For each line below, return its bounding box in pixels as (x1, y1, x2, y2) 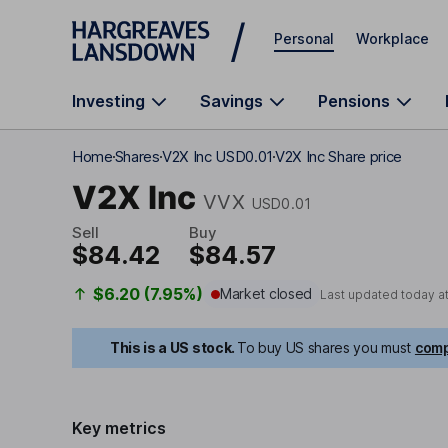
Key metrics (72, 418, 166, 438)
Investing (72, 91, 145, 111)
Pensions (318, 91, 390, 111)
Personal (274, 29, 334, 47)
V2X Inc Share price (275, 147, 402, 166)
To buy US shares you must (236, 339, 411, 356)
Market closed (219, 285, 313, 302)
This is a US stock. (110, 339, 235, 356)
